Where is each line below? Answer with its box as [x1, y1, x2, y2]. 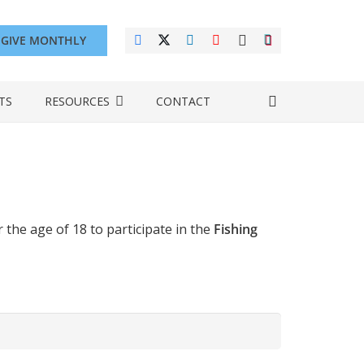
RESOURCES [44, 93, 110, 109]
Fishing [214, 220, 258, 238]
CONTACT [155, 93, 210, 109]
